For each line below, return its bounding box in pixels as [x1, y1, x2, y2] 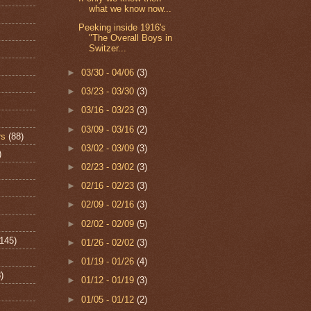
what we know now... [89, 3, 172, 14]
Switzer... [89, 43, 127, 53]
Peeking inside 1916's [78, 22, 167, 33]
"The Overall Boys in [89, 33, 173, 43]
